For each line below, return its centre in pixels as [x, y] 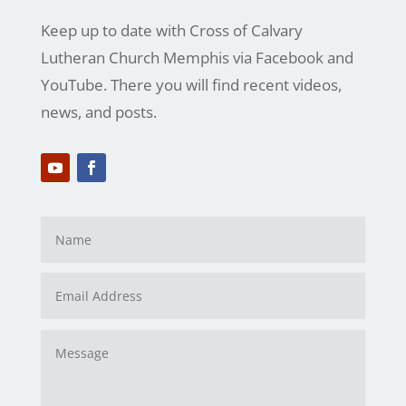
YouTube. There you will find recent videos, [191, 85]
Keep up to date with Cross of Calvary [171, 31]
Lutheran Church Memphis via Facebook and [197, 58]
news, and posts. [98, 112]
